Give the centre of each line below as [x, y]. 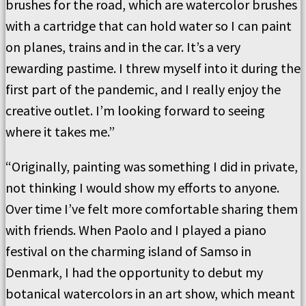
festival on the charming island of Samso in [128, 251]
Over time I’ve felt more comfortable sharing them [152, 209]
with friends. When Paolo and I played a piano [136, 230]
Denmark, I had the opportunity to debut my [134, 273]
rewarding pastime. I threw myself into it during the [153, 68]
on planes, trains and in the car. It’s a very [123, 47]
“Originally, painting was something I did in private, [152, 167]
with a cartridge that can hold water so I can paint [149, 26]
